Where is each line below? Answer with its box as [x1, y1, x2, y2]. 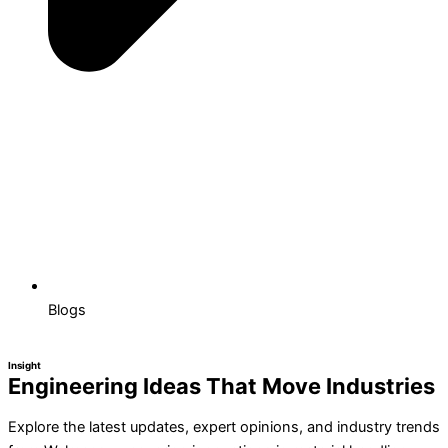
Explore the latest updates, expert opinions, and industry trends [8, 417, 440, 436]
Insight [8, 360, 41, 372]
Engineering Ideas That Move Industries [8, 373, 435, 400]
